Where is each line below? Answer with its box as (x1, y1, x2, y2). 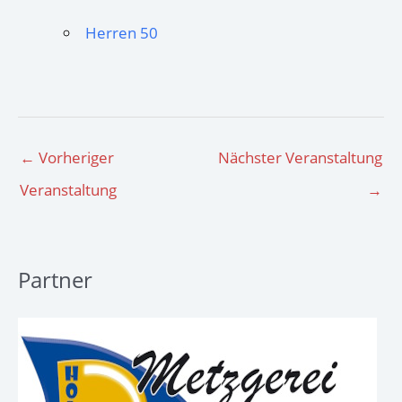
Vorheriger (35, 147, 114, 169)
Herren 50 (85, 22, 158, 44)
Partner (18, 265, 92, 295)
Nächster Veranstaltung (218, 147, 382, 169)
